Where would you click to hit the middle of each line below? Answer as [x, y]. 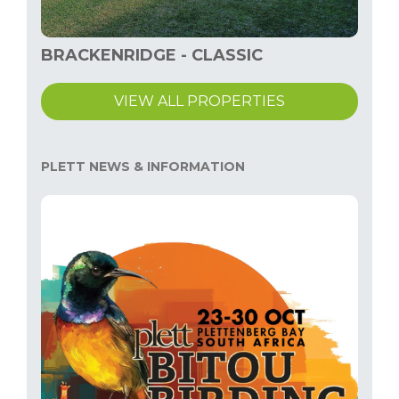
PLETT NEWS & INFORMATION [143, 167]
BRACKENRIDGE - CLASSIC [152, 55]
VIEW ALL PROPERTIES [199, 101]
